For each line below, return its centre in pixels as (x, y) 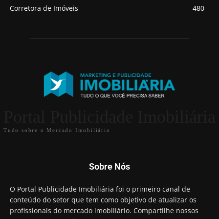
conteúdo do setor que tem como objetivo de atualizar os (103, 200)
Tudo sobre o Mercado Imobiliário (57, 130)
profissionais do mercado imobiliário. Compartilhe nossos (104, 211)
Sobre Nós (109, 167)
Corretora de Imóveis (44, 8)
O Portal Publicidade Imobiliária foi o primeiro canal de (100, 189)
